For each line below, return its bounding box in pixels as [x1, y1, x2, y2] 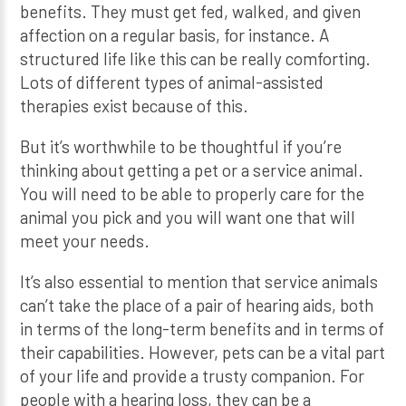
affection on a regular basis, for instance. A [20, 24, 330, 45]
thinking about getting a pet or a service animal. [20, 159, 364, 180]
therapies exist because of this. [20, 94, 249, 116]
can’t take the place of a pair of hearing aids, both [20, 294, 374, 315]
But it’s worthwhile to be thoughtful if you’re [20, 135, 343, 157]
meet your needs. [20, 229, 150, 251]
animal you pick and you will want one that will [20, 206, 356, 227]
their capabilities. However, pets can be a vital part [20, 341, 386, 362]
